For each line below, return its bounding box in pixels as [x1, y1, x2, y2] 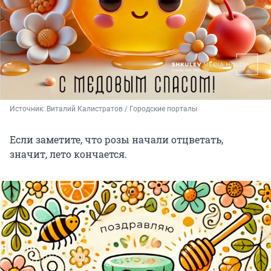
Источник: [10, 104, 47, 113]
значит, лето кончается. [10, 147, 127, 160]
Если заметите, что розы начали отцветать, [10, 132, 223, 146]
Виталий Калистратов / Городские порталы [47, 104, 197, 113]
